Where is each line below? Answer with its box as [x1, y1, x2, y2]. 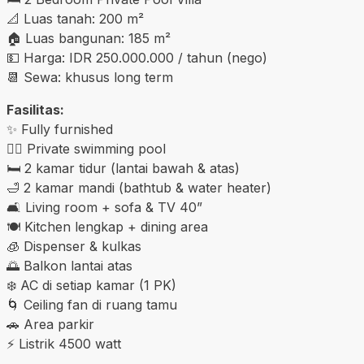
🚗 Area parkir [6, 316, 94, 333]
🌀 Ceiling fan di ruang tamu [6, 297, 177, 314]
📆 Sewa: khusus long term [6, 69, 173, 86]
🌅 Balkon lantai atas [6, 258, 132, 275]
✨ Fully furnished [6, 121, 113, 138]
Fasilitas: [6, 102, 64, 119]
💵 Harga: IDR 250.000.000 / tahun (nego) [6, 50, 267, 67]
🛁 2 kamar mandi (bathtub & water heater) [6, 180, 271, 197]
